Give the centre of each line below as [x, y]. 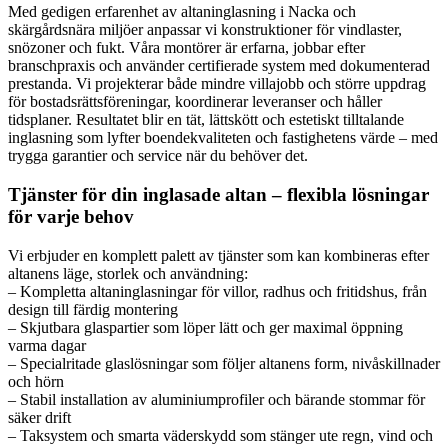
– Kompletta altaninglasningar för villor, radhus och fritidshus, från [217, 291]
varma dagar [47, 345]
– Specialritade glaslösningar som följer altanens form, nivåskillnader [224, 363]
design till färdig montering [93, 309]
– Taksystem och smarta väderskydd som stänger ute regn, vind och [220, 435]
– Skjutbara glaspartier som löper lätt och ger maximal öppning [205, 327]
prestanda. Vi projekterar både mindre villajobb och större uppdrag [217, 84]
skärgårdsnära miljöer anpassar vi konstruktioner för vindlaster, [205, 30]
